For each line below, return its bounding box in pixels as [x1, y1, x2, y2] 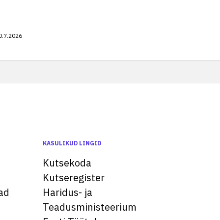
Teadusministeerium [43, 200, 137, 214]
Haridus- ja [43, 186, 92, 199]
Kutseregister [43, 171, 105, 184]
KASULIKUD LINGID [43, 139, 101, 147]
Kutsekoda [43, 156, 91, 169]
